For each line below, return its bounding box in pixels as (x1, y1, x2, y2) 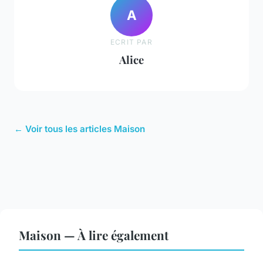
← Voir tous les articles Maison (14, 123, 145, 135)
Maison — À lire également (19, 227, 168, 244)
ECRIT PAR (110, 37, 153, 46)
